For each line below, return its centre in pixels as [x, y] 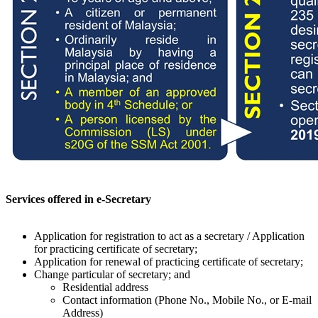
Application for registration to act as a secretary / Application [169, 236]
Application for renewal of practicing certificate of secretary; [169, 261]
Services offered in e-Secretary [80, 199]
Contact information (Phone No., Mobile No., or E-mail [187, 300]
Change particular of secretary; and [112, 274]
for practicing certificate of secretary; [117, 248]
